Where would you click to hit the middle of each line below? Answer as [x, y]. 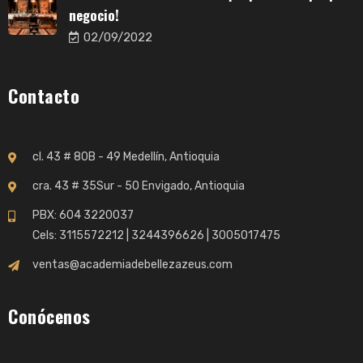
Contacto [44, 96]
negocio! [94, 15]
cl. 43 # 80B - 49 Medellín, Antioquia [126, 157]
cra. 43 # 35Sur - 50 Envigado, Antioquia [139, 186]
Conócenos [49, 316]
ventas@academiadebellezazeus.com [132, 265]
